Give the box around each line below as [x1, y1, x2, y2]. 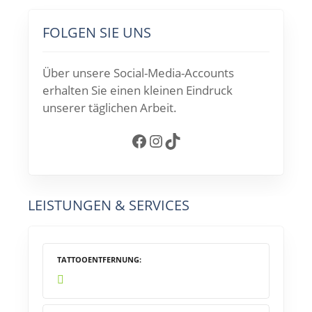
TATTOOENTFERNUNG [57, 254, 139, 265]
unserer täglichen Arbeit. [42, 100, 177, 116]
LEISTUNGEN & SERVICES [28, 196, 189, 215]
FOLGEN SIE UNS [42, 23, 151, 42]
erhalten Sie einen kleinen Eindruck [42, 82, 233, 99]
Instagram [147, 128, 162, 152]
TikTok [164, 128, 173, 152]
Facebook [130, 128, 139, 152]
